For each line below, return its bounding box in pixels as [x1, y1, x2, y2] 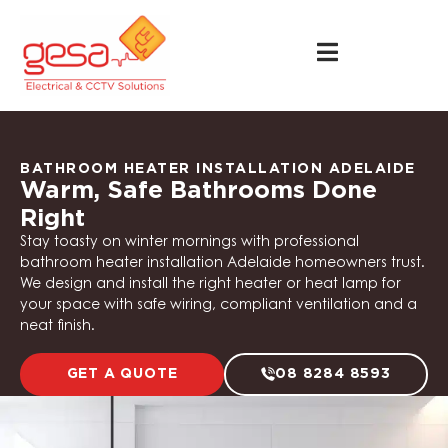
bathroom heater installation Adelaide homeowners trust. [20, 257, 425, 272]
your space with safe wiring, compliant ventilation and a [20, 299, 417, 314]
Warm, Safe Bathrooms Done [20, 179, 377, 204]
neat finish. [20, 320, 95, 335]
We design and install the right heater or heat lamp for [20, 278, 401, 293]
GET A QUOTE [66, 366, 178, 381]
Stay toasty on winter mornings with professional [20, 236, 359, 251]
